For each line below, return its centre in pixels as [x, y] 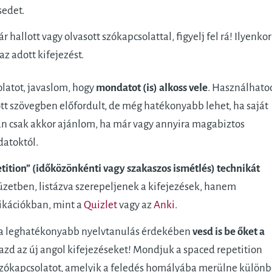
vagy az [135, 205]
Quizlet [100, 205]
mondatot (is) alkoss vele [151, 88]
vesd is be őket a [228, 231]
